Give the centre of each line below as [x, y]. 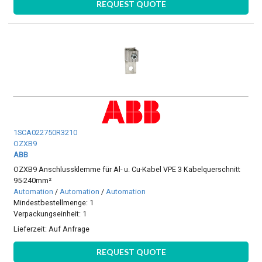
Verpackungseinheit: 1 [50, 214]
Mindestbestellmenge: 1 [54, 203]
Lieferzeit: [31, 229]
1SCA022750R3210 [46, 133]
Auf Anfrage [69, 229]
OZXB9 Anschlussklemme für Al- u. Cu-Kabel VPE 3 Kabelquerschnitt [127, 170]
